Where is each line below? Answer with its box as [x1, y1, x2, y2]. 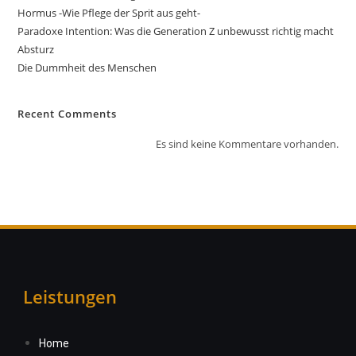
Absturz [17, 42, 55, 56]
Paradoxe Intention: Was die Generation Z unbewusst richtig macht [17, 24, 335, 38]
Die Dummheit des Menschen [17, 60, 157, 75]
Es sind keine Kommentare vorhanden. [155, 137, 339, 151]
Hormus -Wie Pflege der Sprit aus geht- [17, 6, 201, 20]
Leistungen [23, 284, 117, 308]
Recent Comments [17, 106, 118, 121]
